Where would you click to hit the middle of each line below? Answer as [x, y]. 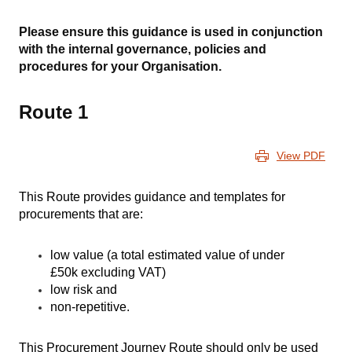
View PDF [301, 156]
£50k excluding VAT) [108, 272]
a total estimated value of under [198, 255]
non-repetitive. [90, 307]
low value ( [81, 255]
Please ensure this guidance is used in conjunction [171, 32]
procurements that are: [81, 214]
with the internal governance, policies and [143, 49]
